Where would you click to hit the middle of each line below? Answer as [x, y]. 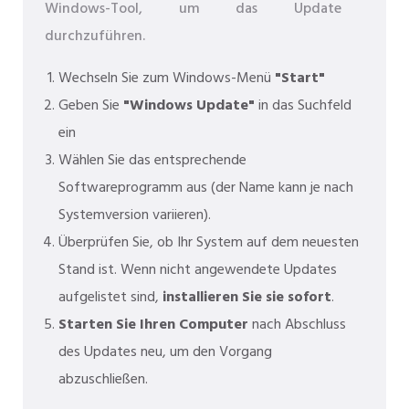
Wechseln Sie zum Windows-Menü [167, 78]
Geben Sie [91, 105]
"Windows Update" [189, 105]
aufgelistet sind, [110, 297]
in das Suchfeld [303, 105]
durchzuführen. [95, 36]
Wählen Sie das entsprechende [152, 160]
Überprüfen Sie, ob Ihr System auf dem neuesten [209, 242]
